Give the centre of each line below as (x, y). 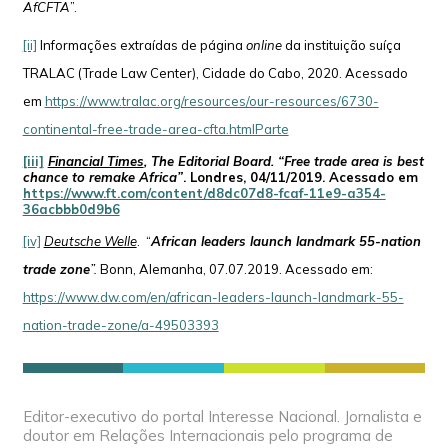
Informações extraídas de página (141, 44)
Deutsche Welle (90, 240)
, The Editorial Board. (208, 160)
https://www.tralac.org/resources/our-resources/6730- (211, 100)
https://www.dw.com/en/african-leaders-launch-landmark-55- (213, 296)
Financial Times (95, 160)
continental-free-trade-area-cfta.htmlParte (155, 128)
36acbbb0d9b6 (71, 208)
